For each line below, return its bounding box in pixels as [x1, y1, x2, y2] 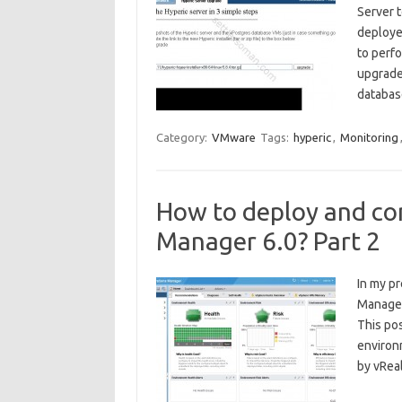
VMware [211, 131, 256, 144]
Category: [155, 131, 210, 144]
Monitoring [339, 131, 398, 144]
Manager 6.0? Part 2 [155, 227, 380, 255]
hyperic [293, 131, 331, 144]
